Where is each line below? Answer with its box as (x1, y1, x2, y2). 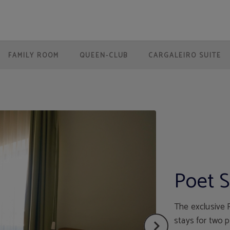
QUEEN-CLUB (79, 50, 128, 61)
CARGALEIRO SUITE (148, 50, 221, 61)
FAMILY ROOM (8, 50, 59, 61)
